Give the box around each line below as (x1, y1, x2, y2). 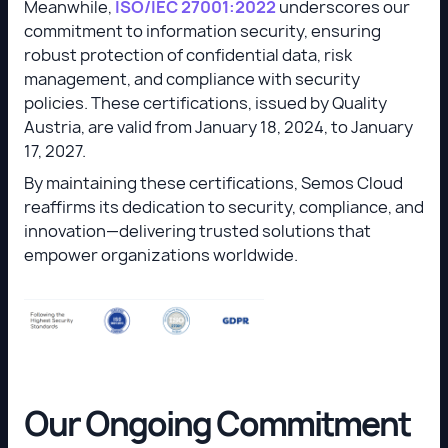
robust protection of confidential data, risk (24, 43, 352, 66)
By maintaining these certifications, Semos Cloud (24, 171, 403, 194)
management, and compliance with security (24, 67, 360, 90)
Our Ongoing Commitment (24, 401, 410, 446)
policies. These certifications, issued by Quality (24, 91, 387, 114)
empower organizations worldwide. (24, 243, 301, 266)
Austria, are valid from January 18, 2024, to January (24, 115, 413, 138)
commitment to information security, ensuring (24, 19, 381, 42)
